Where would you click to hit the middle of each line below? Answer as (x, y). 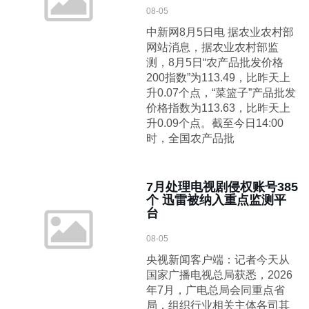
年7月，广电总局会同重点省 (216, 290)
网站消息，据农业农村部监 (213, 47)
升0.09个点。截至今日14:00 (215, 123)
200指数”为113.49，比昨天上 (219, 78)
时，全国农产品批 (191, 138)
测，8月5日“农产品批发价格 (215, 62)
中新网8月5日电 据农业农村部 (220, 32)
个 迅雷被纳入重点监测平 (217, 200)
